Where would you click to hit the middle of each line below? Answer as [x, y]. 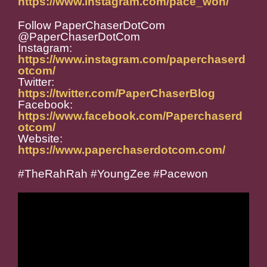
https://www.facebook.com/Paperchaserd [130, 116]
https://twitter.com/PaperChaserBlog [117, 94]
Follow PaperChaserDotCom [91, 26]
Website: [40, 139]
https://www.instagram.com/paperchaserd [132, 60]
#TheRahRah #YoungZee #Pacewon [113, 174]
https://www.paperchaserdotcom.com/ [122, 150]
